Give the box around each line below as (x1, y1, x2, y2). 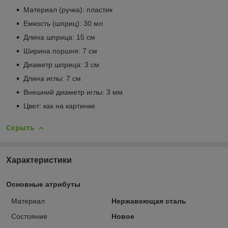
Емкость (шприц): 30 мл (23, 19, 103, 28)
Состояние (11, 212, 47, 221)
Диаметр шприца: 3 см (23, 61, 99, 69)
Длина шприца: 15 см (23, 33, 95, 42)
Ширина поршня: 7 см (23, 47, 97, 55)
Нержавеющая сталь (111, 197, 186, 206)
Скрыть (6, 123, 35, 133)
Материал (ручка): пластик (23, 6, 112, 14)
